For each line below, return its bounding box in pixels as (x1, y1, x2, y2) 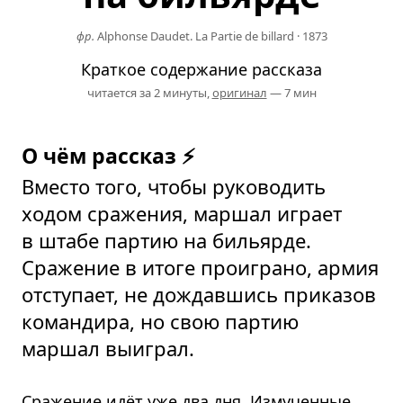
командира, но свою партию (22, 307, 299, 335)
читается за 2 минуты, (86, 84, 212, 101)
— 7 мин (266, 84, 317, 101)
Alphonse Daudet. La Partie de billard (96, 27, 294, 44)
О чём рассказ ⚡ (22, 140, 195, 170)
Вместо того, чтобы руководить (22, 172, 326, 200)
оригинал (211, 84, 267, 101)
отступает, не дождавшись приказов (22, 280, 376, 308)
